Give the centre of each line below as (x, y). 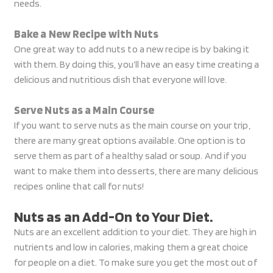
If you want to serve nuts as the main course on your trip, (132, 125)
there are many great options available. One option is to (130, 140)
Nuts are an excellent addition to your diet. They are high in (135, 232)
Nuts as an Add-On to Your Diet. (113, 217)
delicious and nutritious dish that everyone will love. (120, 80)
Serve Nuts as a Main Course (84, 110)
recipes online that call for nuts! (79, 186)
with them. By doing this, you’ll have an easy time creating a (136, 64)
